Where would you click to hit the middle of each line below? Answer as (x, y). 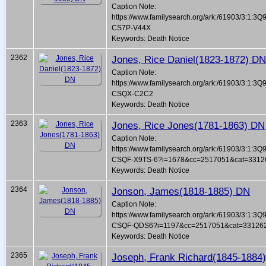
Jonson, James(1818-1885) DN (181, 191)
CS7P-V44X (132, 28)
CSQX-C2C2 (133, 94)
